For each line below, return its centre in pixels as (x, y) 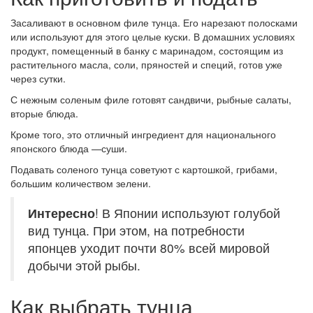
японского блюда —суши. (69, 148)
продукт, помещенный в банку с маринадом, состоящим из (147, 51)
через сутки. (38, 79)
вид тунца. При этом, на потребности (136, 231)
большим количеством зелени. (81, 183)
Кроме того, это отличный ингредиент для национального (143, 134)
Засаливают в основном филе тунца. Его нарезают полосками (154, 23)
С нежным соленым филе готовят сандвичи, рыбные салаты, (151, 100)
